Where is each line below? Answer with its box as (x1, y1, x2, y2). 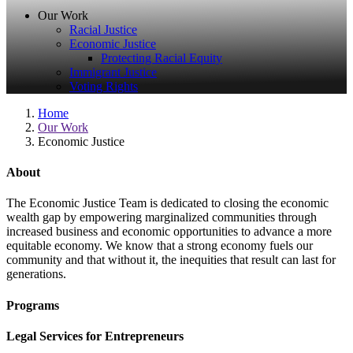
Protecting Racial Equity (101, 50, 222, 65)
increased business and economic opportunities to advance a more (6, 225, 332, 239)
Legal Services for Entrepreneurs (6, 329, 184, 343)
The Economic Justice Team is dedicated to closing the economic (6, 196, 329, 210)
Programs (6, 298, 59, 312)
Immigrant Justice (69, 65, 157, 79)
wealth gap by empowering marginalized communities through (6, 210, 317, 225)
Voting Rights (69, 79, 138, 93)
